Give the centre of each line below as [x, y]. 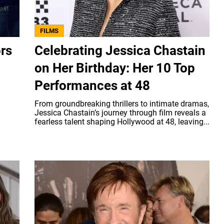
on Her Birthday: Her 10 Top [115, 68]
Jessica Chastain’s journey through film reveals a [120, 112]
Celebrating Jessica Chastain [120, 50]
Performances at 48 [92, 85]
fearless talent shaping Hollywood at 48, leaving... [122, 121]
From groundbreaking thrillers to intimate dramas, [122, 103]
